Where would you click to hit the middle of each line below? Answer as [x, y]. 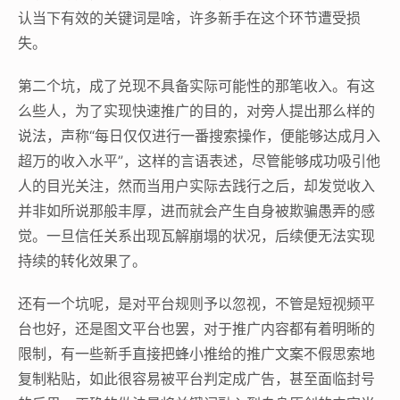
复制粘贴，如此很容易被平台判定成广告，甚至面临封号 [196, 379]
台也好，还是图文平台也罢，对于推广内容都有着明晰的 [196, 329]
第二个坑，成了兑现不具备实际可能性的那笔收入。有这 [196, 86]
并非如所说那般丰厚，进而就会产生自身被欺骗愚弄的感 [196, 211]
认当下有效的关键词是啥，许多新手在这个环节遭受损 [189, 18]
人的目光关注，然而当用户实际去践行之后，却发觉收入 [196, 186]
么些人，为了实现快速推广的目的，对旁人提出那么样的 [196, 111]
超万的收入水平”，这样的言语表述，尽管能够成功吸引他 [199, 161]
